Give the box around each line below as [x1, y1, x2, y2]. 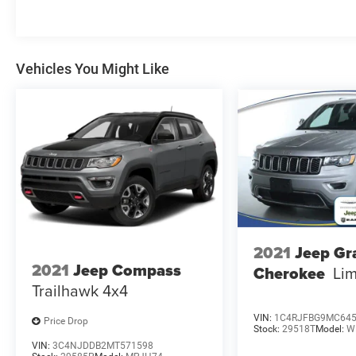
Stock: [253, 323, 283, 335]
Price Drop [44, 315, 88, 327]
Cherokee [253, 261, 326, 286]
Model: [315, 323, 347, 335]
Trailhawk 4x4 [32, 279, 128, 303]
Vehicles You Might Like [16, 60, 169, 78]
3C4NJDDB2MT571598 [52, 339, 153, 351]
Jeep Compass [73, 258, 181, 283]
